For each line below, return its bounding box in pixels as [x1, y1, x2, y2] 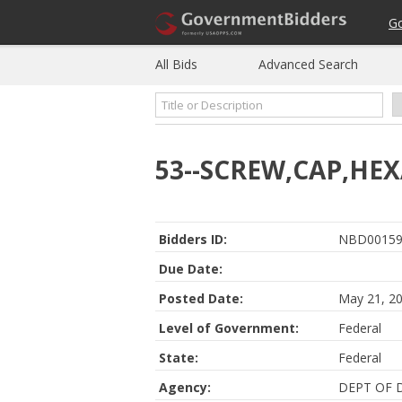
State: [159, 349, 198, 366]
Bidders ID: [159, 231, 227, 248]
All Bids [155, 56, 197, 73]
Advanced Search [258, 56, 358, 73]
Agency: [159, 379, 211, 396]
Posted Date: [159, 290, 243, 307]
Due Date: [159, 260, 223, 277]
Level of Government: [159, 319, 299, 336]
